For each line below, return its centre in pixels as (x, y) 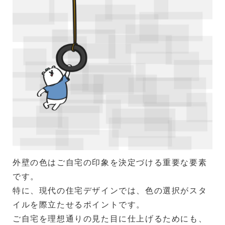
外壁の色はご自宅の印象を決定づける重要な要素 (110, 162)
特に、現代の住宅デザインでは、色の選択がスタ (110, 190)
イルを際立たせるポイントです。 (79, 204)
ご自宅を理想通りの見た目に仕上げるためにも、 (110, 218)
